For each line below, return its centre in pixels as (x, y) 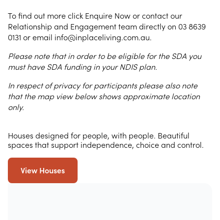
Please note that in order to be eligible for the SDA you (105, 56)
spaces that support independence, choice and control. (106, 145)
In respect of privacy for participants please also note (103, 85)
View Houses (43, 170)
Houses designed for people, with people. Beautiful (99, 136)
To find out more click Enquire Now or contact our (95, 16)
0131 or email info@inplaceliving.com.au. (80, 37)
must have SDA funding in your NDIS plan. (82, 67)
